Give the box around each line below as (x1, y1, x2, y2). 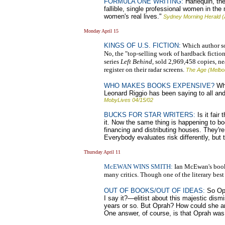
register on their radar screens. (104, 65, 184, 73)
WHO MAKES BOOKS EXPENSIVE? (104, 81, 214, 89)
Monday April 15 (84, 28, 119, 34)
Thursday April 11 (84, 149, 121, 155)
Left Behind (121, 57, 152, 65)
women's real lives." (104, 12, 162, 20)
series (104, 57, 121, 65)
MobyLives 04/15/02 (104, 96, 153, 103)
